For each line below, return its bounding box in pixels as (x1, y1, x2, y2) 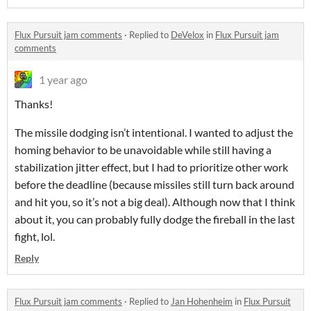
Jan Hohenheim (171, 296, 233, 308)
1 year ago (39, 73, 87, 87)
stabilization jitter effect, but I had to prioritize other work (15, 160, 288, 174)
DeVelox (171, 29, 204, 41)
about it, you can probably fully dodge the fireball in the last (15, 212, 295, 226)
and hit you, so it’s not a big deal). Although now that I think (15, 195, 295, 209)
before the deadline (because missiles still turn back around (15, 178, 294, 192)
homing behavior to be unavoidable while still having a (15, 143, 271, 157)
